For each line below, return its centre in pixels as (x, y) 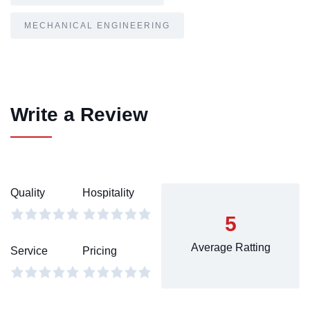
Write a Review (79, 114)
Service (29, 250)
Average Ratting (230, 247)
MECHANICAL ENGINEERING (97, 25)
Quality (28, 192)
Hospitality (108, 192)
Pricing (100, 250)
